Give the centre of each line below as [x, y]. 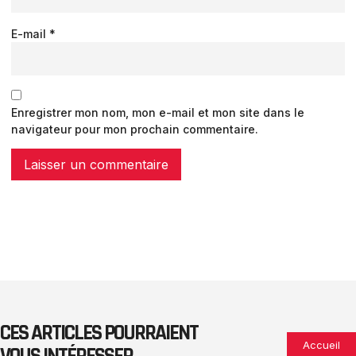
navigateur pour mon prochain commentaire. [135, 129]
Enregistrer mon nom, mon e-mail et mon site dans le [158, 112]
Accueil [321, 344]
